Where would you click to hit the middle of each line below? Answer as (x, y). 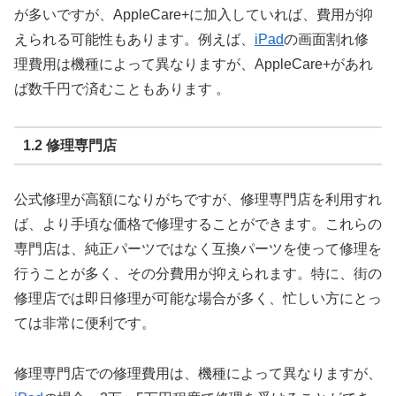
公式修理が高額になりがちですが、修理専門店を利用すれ (198, 200)
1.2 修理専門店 (69, 145)
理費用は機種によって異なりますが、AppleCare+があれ (194, 64)
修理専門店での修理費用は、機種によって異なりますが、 (198, 374)
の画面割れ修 (326, 39)
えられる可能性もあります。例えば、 (134, 39)
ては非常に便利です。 (85, 324)
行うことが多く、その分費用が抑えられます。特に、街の (198, 274)
